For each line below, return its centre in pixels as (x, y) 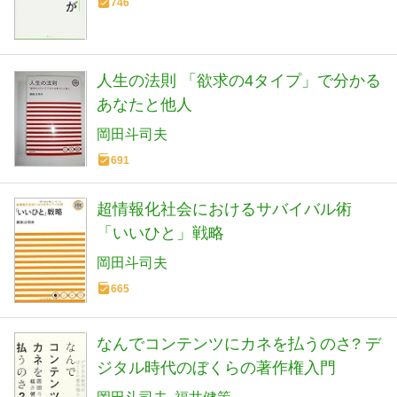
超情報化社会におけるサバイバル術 (224, 210)
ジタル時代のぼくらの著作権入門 (216, 368)
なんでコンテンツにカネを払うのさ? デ (239, 344)
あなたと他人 (144, 105)
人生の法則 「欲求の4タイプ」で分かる (239, 81)
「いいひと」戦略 (160, 234)
